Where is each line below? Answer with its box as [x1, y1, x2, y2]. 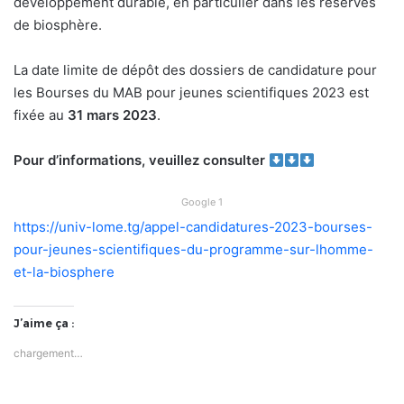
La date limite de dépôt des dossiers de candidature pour [14, 61, 377, 79]
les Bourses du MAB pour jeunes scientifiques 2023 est [14, 84, 369, 102]
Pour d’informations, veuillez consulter [14, 151, 265, 170]
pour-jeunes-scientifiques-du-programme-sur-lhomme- [14, 241, 373, 259]
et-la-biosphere [14, 263, 115, 281]
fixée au [14, 106, 68, 124]
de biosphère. [14, 16, 102, 34]
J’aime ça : [14, 317, 74, 331]
